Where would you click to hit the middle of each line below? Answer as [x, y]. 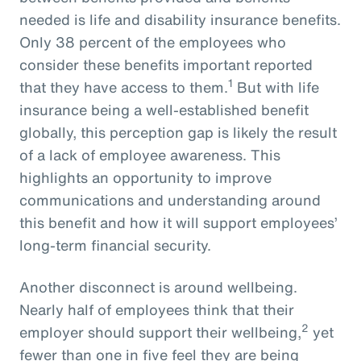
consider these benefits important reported [166, 64]
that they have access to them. [124, 87]
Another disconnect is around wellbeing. [158, 286]
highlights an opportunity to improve [145, 177]
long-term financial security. [115, 245]
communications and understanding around [170, 199]
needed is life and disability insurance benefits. [180, 19]
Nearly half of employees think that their [157, 309]
